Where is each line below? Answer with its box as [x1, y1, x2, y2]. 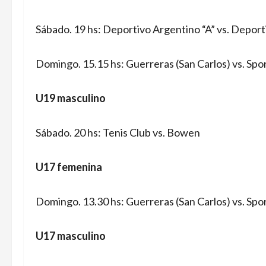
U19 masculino [36, 91, 106, 104]
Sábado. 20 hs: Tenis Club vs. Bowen [36, 126, 200, 139]
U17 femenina [36, 160, 102, 173]
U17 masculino [36, 229, 106, 242]
